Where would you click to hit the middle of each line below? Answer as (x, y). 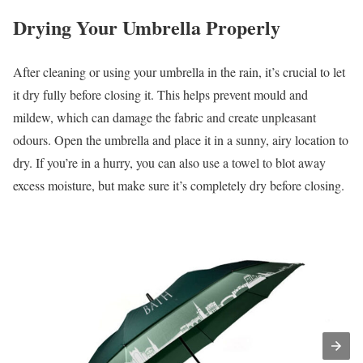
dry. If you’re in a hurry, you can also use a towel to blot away (169, 162)
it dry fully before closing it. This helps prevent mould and (160, 94)
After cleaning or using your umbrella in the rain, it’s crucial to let (179, 71)
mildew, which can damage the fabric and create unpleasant (164, 117)
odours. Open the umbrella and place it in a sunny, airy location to (181, 139)
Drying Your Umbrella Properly (147, 27)
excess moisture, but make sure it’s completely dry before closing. (179, 185)
